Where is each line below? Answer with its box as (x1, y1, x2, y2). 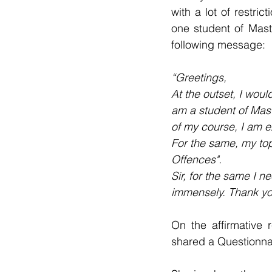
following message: (171, 37, 265, 52)
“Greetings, (171, 70, 226, 84)
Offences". (171, 152, 222, 166)
